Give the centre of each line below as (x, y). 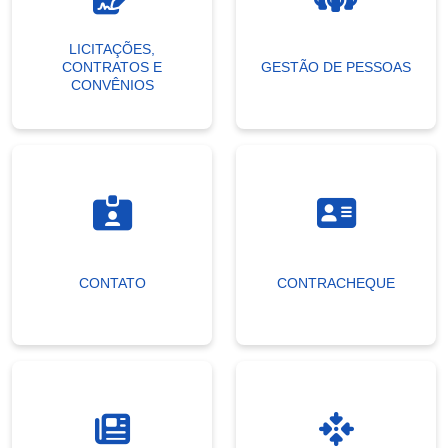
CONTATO (112, 283)
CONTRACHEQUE (336, 283)
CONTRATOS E (112, 67)
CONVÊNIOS (112, 85)
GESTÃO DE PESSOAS (336, 67)
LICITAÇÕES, (112, 49)
